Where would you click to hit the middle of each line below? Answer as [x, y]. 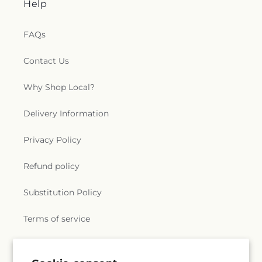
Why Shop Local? [59, 87]
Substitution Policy [63, 192]
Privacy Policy [52, 140]
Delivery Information [66, 113]
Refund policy [51, 166]
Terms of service [57, 219]
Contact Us [46, 61]
